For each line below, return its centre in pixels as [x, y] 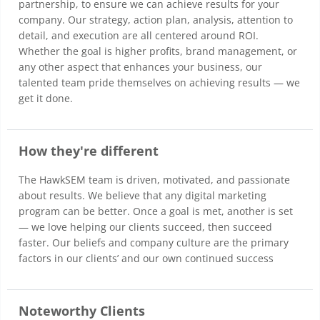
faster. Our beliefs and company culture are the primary [154, 242]
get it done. [46, 98]
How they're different [89, 151]
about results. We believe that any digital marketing [142, 195]
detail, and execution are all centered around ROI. [139, 35]
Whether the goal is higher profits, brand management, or [158, 51]
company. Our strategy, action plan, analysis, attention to [156, 20]
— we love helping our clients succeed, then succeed [145, 227]
